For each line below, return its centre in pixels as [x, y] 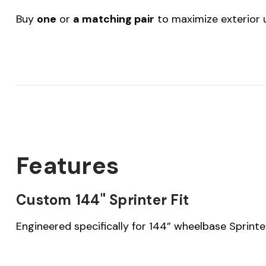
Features [67, 165]
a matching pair [114, 19]
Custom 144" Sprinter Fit [102, 199]
